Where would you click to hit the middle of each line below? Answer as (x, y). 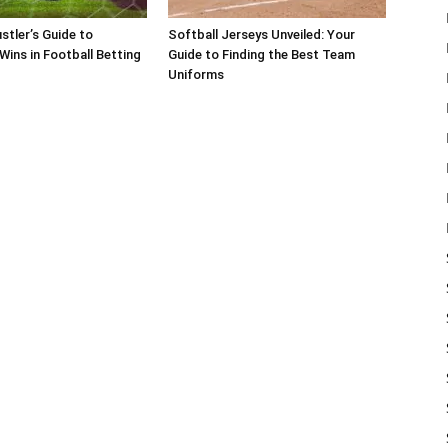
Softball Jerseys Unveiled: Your (261, 34)
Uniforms (196, 74)
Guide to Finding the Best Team (261, 54)
